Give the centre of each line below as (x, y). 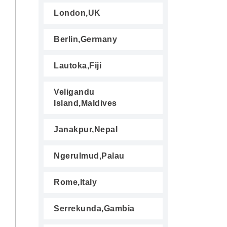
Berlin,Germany (85, 39)
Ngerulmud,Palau (89, 156)
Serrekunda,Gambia (94, 209)
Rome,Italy (75, 182)
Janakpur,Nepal (86, 129)
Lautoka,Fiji (78, 66)
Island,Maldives (85, 103)
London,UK (77, 13)
